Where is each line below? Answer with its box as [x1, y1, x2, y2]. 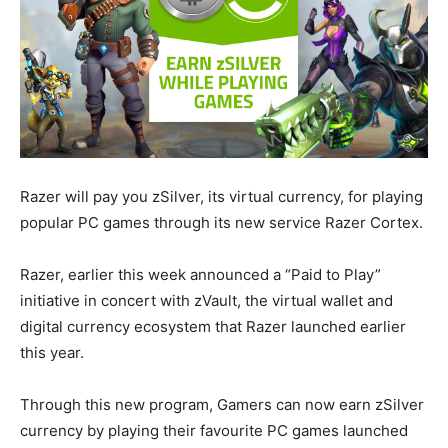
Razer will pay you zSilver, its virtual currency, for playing [20, 187, 423, 207]
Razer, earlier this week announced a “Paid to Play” [20, 265, 381, 285]
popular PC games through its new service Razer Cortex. [20, 213, 423, 233]
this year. [20, 343, 84, 363]
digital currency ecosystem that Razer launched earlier [20, 317, 406, 337]
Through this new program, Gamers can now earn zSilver [20, 395, 424, 415]
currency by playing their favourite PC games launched [20, 421, 408, 441]
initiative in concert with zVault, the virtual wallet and [20, 291, 393, 311]
